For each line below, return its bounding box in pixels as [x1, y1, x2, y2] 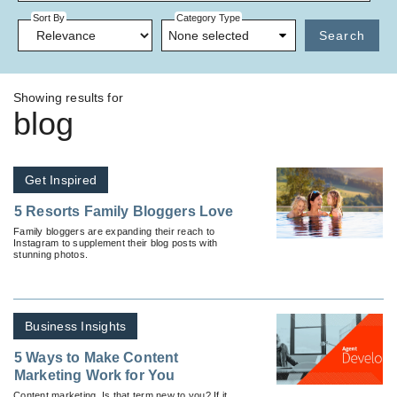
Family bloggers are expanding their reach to [13, 225, 214, 237]
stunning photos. [13, 248, 88, 260]
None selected [167, 27, 249, 43]
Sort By [33, 12, 65, 24]
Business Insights [25, 318, 127, 333]
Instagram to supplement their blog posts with [13, 237, 218, 248]
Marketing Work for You [14, 367, 175, 383]
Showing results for [13, 90, 123, 105]
